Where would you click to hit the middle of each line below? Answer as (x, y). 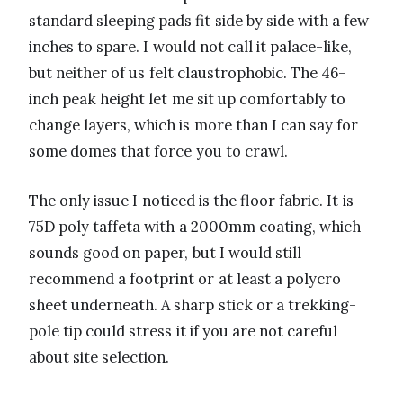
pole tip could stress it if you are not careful (184, 331)
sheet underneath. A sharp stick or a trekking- (193, 304)
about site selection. (99, 357)
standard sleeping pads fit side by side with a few (199, 20)
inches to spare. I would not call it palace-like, (191, 46)
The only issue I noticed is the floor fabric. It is (191, 200)
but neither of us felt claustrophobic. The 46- (188, 72)
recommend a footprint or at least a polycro (185, 278)
